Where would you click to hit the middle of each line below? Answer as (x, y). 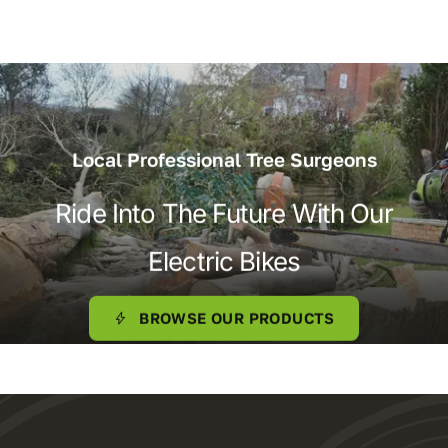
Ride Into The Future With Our (224, 213)
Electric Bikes (224, 261)
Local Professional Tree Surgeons (224, 159)
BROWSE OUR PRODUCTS (237, 317)
